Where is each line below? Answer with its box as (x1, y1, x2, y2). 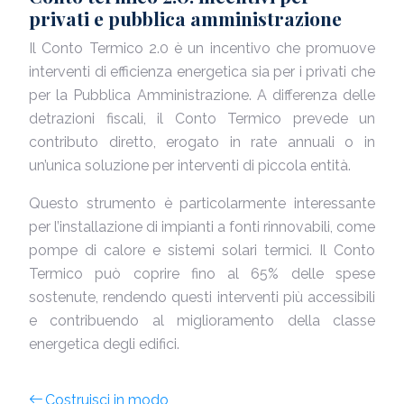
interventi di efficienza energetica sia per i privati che (29, 63, 375, 80)
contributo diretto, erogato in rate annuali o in (29, 133, 375, 151)
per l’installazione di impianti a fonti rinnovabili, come (29, 218, 375, 235)
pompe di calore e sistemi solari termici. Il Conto (29, 242, 375, 259)
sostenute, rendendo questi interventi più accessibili (29, 289, 375, 306)
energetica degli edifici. (29, 335, 179, 353)
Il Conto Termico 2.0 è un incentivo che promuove (29, 40, 375, 57)
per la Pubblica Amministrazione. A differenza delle (29, 87, 375, 104)
